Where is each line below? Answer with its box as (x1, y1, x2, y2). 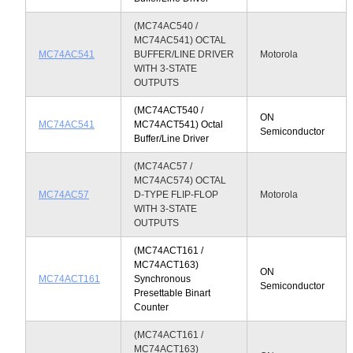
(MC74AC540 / (134, 20, 198, 32)
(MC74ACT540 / (134, 104, 203, 116)
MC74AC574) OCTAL (134, 174, 226, 186)
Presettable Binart (134, 287, 210, 299)
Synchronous (134, 273, 191, 284)
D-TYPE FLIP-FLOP (134, 188, 218, 200)
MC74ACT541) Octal (134, 118, 223, 130)
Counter (134, 301, 169, 313)
